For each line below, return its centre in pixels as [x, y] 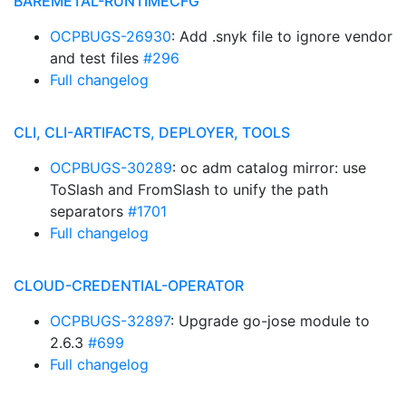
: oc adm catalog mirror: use [269, 168]
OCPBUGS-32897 [110, 321]
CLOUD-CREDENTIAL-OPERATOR [129, 285]
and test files [97, 58]
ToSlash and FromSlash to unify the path [189, 189]
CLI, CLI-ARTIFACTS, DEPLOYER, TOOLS [152, 132]
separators [89, 211]
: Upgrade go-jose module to [270, 321]
